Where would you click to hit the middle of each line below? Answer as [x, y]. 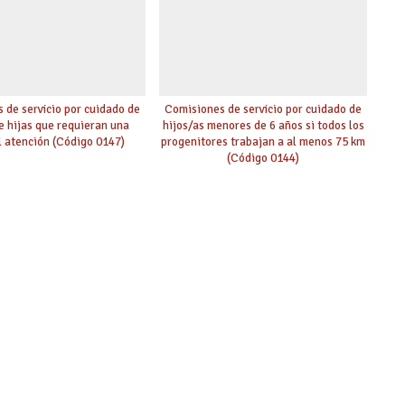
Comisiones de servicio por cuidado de [264, 109]
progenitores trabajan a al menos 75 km [264, 142]
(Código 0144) [264, 158]
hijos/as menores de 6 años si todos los [263, 126]
